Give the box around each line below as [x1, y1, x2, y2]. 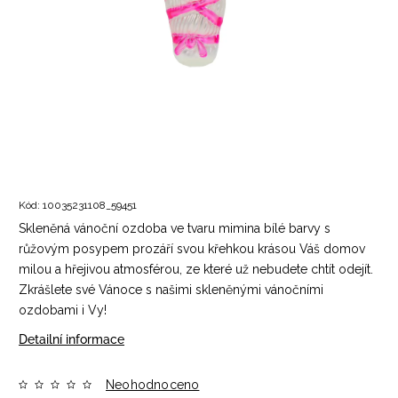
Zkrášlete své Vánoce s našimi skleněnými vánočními [19, 283, 323, 297]
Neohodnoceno [106, 378, 200, 392]
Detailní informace [19, 332, 124, 346]
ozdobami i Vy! [19, 303, 107, 317]
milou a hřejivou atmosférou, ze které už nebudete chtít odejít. [19, 262, 373, 276]
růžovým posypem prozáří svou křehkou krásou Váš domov [19, 242, 365, 256]
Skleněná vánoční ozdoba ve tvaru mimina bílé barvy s [19, 221, 330, 235]
